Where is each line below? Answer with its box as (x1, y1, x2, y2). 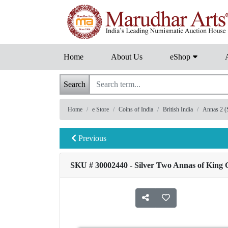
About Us (111, 52, 142, 62)
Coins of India (119, 106, 153, 113)
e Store (92, 106, 109, 113)
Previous (76, 134, 106, 143)
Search (64, 80, 85, 89)
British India (163, 106, 193, 113)
